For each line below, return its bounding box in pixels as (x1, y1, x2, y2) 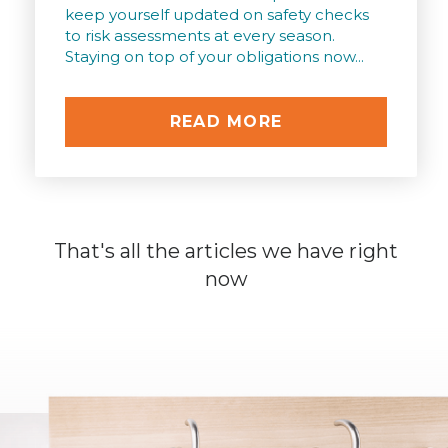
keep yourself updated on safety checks (65, 5, 369, 25)
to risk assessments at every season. (65, 26, 335, 46)
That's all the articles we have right (54, 239, 398, 264)
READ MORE (169, 112, 283, 132)
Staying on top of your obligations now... (65, 47, 364, 67)
